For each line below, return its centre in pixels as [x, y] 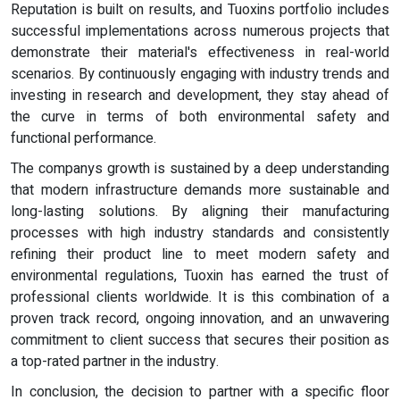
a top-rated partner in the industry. [115, 362]
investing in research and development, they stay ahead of [200, 96]
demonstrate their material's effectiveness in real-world [200, 53]
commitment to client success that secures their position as [200, 341]
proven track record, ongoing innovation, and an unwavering [200, 319]
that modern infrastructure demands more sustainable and [200, 191]
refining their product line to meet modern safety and [200, 255]
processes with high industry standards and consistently [200, 233]
